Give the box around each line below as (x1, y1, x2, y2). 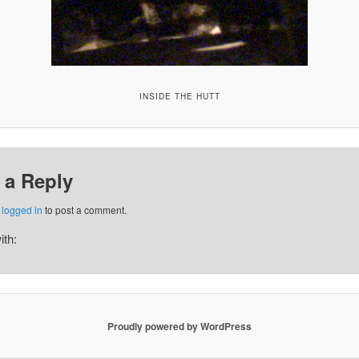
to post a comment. (42, 202, 127, 216)
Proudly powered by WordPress (107, 318, 252, 333)
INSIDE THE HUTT (139, 90, 220, 102)
